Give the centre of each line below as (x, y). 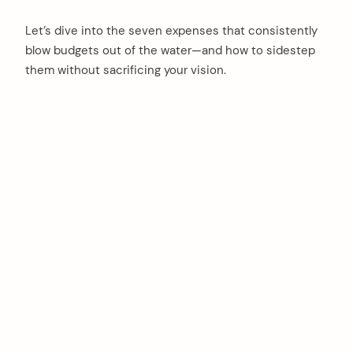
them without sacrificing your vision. (126, 71)
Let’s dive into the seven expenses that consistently (171, 31)
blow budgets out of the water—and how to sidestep (170, 51)
